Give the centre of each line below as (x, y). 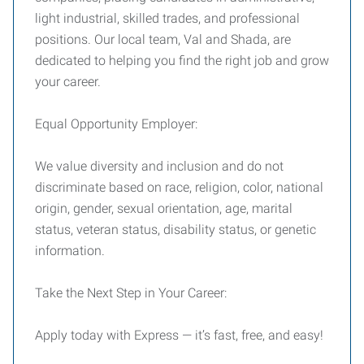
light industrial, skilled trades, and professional (167, 18)
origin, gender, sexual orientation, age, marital (164, 208)
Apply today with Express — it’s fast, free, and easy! (179, 335)
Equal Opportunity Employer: (116, 124)
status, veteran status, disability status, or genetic (175, 230)
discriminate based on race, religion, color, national (179, 187)
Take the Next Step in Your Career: (131, 293)
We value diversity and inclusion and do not (159, 166)
